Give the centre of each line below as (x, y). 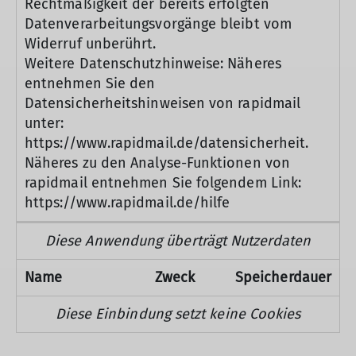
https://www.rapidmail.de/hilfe (128, 203)
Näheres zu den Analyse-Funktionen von (157, 163)
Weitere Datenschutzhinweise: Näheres (153, 64)
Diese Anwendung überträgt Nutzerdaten (178, 241)
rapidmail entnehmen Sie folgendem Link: (163, 183)
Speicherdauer (283, 277)
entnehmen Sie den (90, 83)
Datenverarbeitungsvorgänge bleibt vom (158, 24)
